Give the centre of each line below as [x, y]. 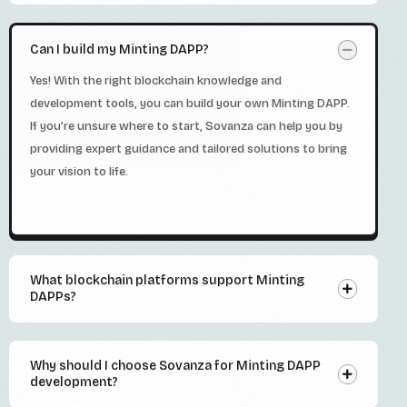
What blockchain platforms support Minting [167, 281]
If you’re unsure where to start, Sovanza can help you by [186, 127]
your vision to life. [79, 172]
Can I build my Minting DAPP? [119, 50]
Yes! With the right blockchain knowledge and [156, 81]
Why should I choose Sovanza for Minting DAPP [175, 366]
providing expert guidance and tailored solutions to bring [189, 149]
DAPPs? [53, 297]
